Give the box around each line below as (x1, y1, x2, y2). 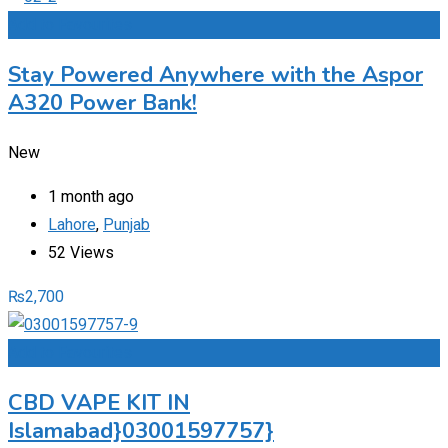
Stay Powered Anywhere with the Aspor (8, 59, 423, 90)
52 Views (48, 242, 114, 262)
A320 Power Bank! (8, 87, 197, 118)
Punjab (103, 214, 150, 234)
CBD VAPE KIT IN (8, 387, 190, 418)
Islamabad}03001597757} (8, 415, 274, 446)
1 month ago (48, 186, 134, 206)
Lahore (48, 214, 96, 234)
